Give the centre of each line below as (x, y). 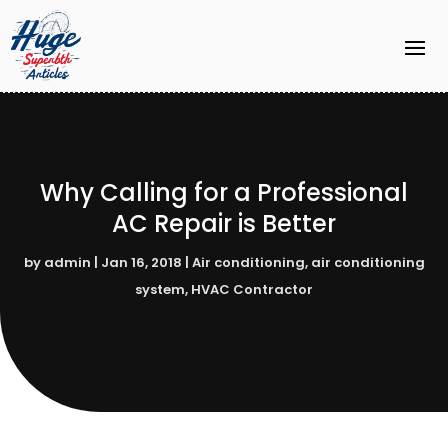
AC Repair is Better (224, 223)
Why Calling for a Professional (224, 192)
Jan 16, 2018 (141, 262)
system (160, 289)
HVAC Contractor (252, 289)
